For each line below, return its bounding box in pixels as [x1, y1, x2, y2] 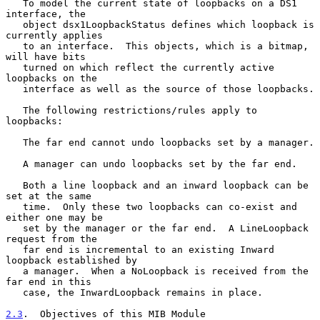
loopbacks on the [6, 72, 97, 84]
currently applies [6, 29, 103, 41]
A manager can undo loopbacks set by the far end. [6, 158, 23, 169]
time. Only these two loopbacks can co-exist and [6, 201, 23, 212]
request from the [6, 233, 97, 244]
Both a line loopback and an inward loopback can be [6, 179, 23, 191]
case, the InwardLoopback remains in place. [6, 286, 23, 298]
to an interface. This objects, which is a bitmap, [6, 40, 23, 51]
